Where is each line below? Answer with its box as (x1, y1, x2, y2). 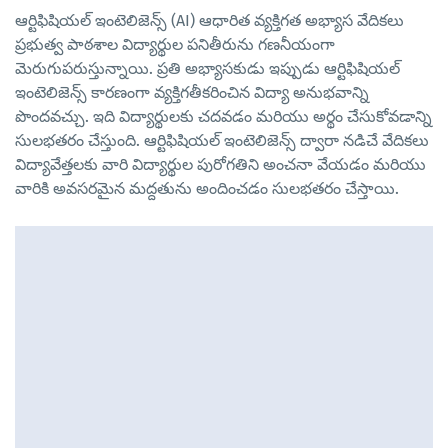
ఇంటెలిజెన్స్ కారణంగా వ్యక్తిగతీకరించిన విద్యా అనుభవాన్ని (15, 83, 369, 103)
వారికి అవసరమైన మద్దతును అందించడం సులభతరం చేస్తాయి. (15, 179, 399, 199)
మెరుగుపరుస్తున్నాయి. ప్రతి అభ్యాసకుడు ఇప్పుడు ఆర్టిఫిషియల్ (15, 59, 400, 79)
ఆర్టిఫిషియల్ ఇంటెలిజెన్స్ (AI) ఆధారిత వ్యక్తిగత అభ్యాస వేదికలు (15, 11, 404, 31)
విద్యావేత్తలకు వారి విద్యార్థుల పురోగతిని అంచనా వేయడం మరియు (15, 155, 426, 175)
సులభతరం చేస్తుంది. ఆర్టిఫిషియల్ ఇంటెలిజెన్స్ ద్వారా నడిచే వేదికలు (15, 131, 429, 151)
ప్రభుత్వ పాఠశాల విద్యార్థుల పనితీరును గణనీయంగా (15, 35, 335, 55)
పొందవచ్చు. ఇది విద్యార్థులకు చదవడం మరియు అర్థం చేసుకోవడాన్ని (15, 107, 432, 127)
